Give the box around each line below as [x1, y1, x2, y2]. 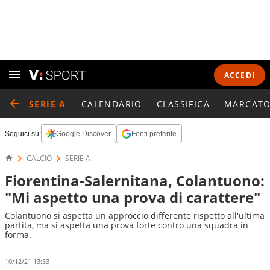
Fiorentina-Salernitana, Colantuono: [5, 171, 265, 190]
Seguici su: [5, 130, 41, 138]
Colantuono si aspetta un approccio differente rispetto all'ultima [5, 210, 265, 221]
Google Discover [56, 130, 111, 138]
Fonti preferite [131, 130, 177, 138]
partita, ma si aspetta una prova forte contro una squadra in [5, 219, 248, 231]
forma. [5, 229, 31, 240]
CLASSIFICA [156, 98, 210, 110]
